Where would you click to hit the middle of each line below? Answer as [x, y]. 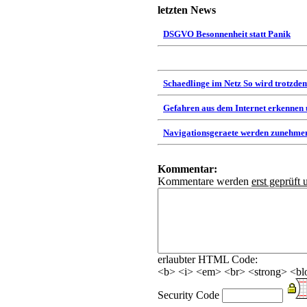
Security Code [190, 295]
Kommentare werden [205, 181]
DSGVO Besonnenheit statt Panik [227, 34]
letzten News [187, 10]
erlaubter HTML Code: [208, 259]
